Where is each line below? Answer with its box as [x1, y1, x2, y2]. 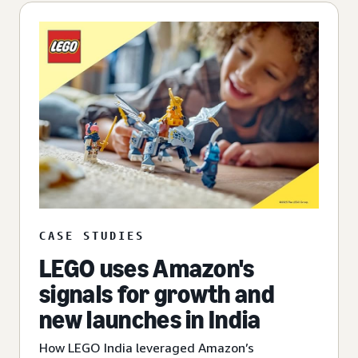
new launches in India [39, 304, 261, 335]
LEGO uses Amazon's [39, 253, 255, 284]
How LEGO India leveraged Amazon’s [39, 339, 254, 356]
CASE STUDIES [39, 228, 145, 242]
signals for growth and [39, 278, 276, 309]
